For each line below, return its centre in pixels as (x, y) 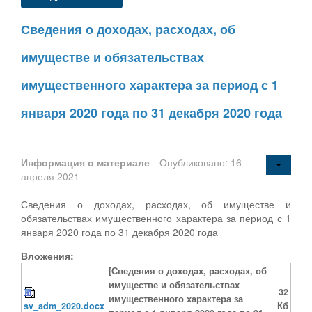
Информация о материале (87, 162)
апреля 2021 (50, 176)
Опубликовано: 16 (201, 162)
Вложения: (47, 255)
